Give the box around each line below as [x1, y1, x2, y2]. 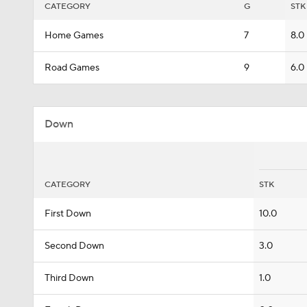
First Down [45, 208, 91, 220]
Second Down [45, 240, 104, 252]
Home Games [45, 29, 103, 42]
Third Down [45, 272, 94, 284]
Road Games [45, 62, 99, 74]
